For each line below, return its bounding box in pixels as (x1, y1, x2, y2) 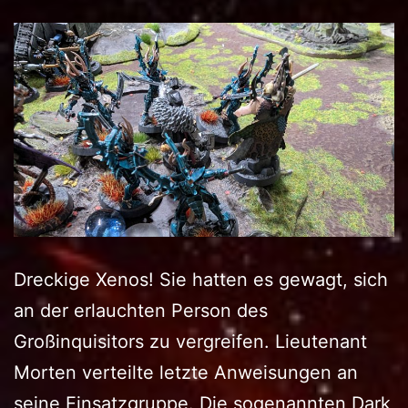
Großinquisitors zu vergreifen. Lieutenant (14, 331, 367, 353)
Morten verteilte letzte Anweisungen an (14, 362, 358, 384)
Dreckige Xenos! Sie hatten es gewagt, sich (14, 269, 388, 291)
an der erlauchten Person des (14, 300, 268, 322)
